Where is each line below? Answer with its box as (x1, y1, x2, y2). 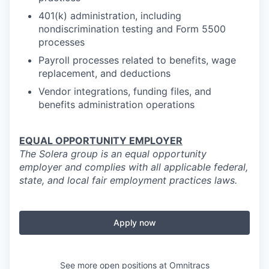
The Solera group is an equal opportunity (19, 148, 207, 160)
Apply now (113, 217, 156, 228)
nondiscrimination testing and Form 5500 (38, 23, 226, 35)
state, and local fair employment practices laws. (19, 174, 237, 186)
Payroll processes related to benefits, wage (38, 54, 236, 66)
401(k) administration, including (38, 10, 181, 22)
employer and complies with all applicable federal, (19, 161, 248, 173)
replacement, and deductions (38, 67, 171, 79)
